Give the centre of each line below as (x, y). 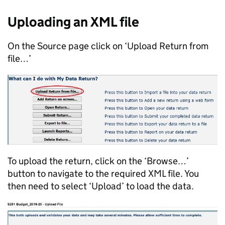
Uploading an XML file (75, 22)
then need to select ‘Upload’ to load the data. (101, 186)
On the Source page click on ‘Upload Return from (108, 46)
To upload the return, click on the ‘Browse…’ (98, 161)
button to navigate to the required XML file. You (103, 174)
